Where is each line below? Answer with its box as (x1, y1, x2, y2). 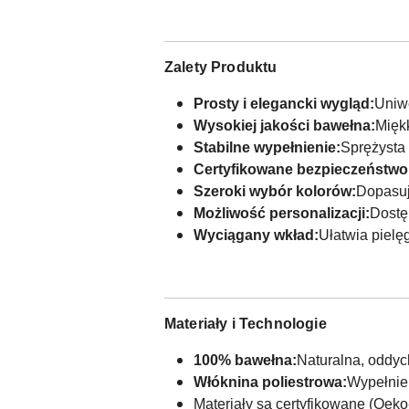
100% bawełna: (194, 351, 297, 368)
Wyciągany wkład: (194, 226, 319, 243)
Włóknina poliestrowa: (194, 373, 347, 390)
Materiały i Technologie (164, 315, 327, 331)
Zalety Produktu (164, 58, 278, 75)
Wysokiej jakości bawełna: (194, 117, 375, 133)
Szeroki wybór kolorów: (194, 183, 356, 199)
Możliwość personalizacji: (194, 204, 370, 221)
